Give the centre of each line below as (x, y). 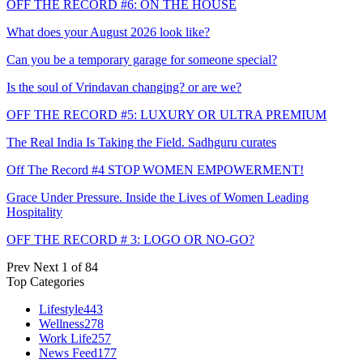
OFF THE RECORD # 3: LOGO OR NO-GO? (130, 239)
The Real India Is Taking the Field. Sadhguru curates (141, 142)
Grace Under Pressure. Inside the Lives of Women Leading (158, 197)
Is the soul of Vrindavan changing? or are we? (124, 87)
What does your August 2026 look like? (108, 32)
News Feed (68, 352)
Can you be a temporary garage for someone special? (142, 59)
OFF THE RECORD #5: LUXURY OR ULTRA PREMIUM (167, 114)
